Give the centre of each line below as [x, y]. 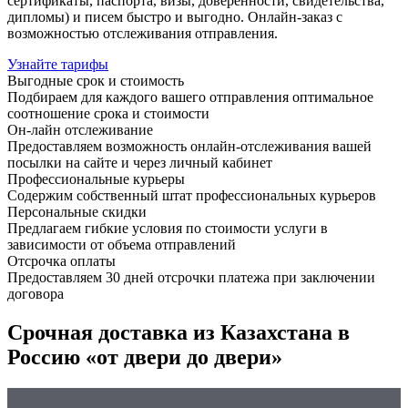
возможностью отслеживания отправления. [143, 33]
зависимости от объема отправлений [122, 244]
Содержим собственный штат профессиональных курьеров [192, 195]
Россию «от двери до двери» [145, 357]
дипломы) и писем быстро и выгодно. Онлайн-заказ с [175, 16]
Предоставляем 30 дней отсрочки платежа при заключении [191, 277]
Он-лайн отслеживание [80, 129]
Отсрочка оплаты [61, 260]
